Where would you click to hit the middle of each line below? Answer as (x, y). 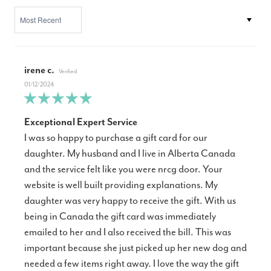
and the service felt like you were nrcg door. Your (123, 170)
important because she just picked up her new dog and (135, 249)
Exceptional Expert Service (81, 123)
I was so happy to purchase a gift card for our (116, 139)
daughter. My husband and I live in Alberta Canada (130, 154)
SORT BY (28, 11)
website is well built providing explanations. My (121, 186)
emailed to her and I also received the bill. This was (128, 233)
